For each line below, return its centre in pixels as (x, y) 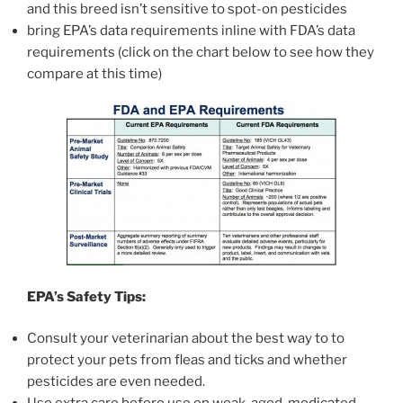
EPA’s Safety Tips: (86, 296)
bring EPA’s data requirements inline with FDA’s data (191, 30)
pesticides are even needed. (116, 382)
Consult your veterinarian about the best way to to (186, 339)
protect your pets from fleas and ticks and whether (187, 360)
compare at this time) (94, 73)
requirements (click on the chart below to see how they (201, 52)
